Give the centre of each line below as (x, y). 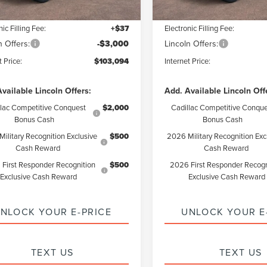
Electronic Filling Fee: (200, 28)
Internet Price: (188, 60)
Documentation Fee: (198, 10)
